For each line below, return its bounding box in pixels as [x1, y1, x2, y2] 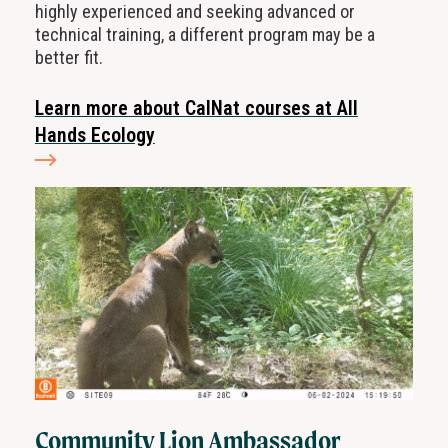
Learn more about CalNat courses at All [34, 97, 358, 121]
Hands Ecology [34, 124, 155, 148]
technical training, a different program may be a [34, 24, 375, 46]
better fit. [34, 47, 103, 69]
